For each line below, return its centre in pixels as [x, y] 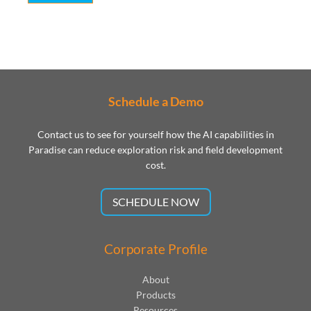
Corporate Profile [155, 249]
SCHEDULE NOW [155, 201]
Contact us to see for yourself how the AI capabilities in [155, 134]
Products [155, 294]
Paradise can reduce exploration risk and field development [155, 149]
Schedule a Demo [155, 101]
